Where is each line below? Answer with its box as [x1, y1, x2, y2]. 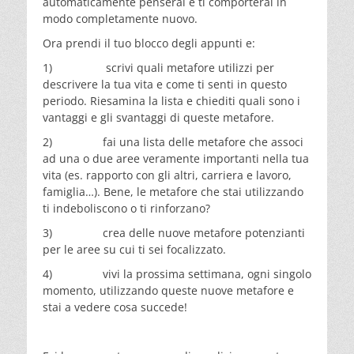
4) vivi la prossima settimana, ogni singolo [43, 265, 311, 281]
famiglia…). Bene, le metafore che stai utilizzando [43, 183, 303, 199]
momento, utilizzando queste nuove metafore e [43, 282, 294, 298]
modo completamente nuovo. [43, 10, 198, 26]
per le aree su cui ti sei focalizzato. [43, 241, 226, 257]
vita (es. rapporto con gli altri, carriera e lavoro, [43, 167, 292, 183]
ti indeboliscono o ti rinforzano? [43, 200, 210, 216]
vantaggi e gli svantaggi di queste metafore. [43, 109, 274, 125]
